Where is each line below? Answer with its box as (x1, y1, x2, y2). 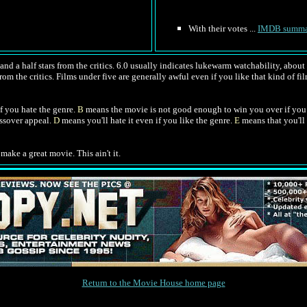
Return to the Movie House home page (82, 278, 225, 288)
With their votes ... (188, 23, 258, 34)
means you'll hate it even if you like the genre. (60, 115, 234, 125)
